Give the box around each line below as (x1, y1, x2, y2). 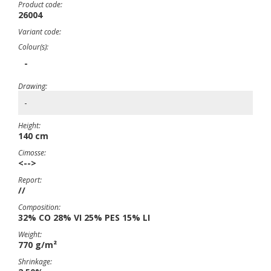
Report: (18, 175, 42, 185)
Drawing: (18, 81, 47, 91)
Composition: (18, 202, 60, 212)
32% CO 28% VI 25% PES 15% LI (18, 212, 150, 223)
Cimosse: (18, 148, 46, 158)
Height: (18, 120, 41, 131)
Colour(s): (18, 42, 48, 52)
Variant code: (18, 27, 61, 37)
